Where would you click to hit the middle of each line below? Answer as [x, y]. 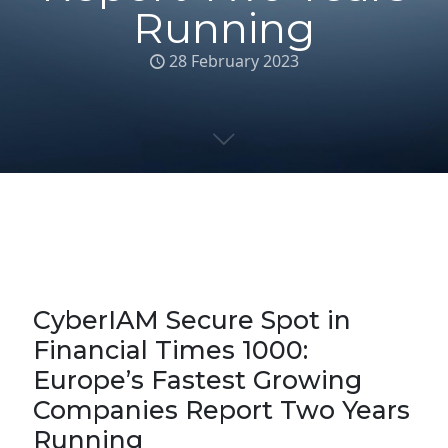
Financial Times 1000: [170, 350]
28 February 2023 [234, 61]
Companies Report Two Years [221, 410]
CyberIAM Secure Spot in [192, 320]
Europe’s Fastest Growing [197, 380]
